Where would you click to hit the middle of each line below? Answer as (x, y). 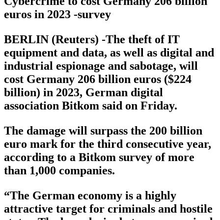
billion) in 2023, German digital (83, 92)
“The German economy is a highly (90, 195)
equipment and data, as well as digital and (109, 52)
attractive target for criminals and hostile (108, 208)
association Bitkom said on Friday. (91, 105)
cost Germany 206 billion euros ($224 (98, 79)
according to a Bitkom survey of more (99, 157)
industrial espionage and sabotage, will (101, 66)
